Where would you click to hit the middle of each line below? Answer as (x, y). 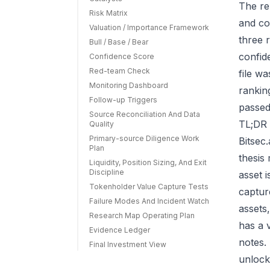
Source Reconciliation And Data (145, 114)
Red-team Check (120, 71)
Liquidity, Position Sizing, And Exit (148, 162)
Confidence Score (122, 56)
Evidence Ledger (120, 230)
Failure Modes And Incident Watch (149, 201)
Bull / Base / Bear (119, 42)
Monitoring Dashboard (129, 85)
